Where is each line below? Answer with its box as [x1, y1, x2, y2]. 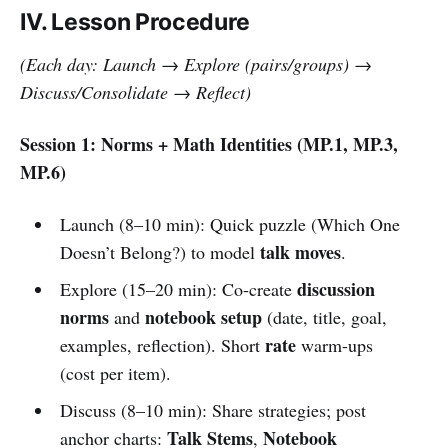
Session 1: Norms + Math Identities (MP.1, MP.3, [20, 130, 398, 157]
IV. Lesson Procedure [20, 7, 250, 36]
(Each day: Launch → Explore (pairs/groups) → [20, 51, 372, 76]
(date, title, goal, [261, 304, 387, 329]
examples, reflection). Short [59, 332, 265, 357]
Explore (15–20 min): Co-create [59, 276, 297, 301]
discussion [296, 275, 375, 302]
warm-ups [295, 332, 373, 357]
